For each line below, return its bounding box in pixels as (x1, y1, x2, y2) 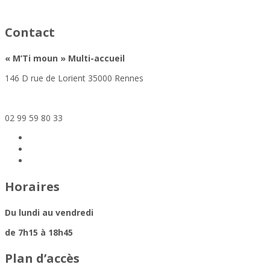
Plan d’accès (5, 250, 80, 267)
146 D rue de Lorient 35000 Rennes (5, 72, 143, 84)
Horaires (5, 178, 60, 195)
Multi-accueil (68, 52, 125, 64)
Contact (5, 24, 55, 41)
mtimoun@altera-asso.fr (5, 92, 100, 104)
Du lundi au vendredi (5, 207, 93, 219)
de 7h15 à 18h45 (5, 227, 73, 239)
